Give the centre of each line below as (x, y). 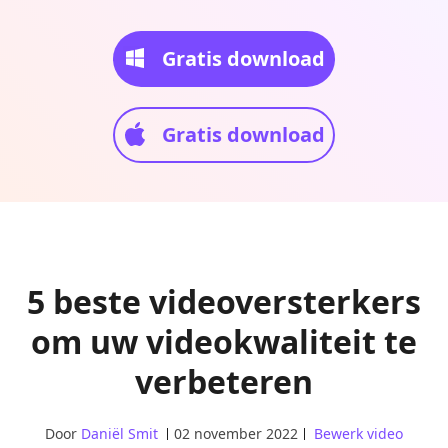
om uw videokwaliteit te (224, 341)
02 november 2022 (236, 433)
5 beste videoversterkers (224, 301)
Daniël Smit (119, 433)
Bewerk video (358, 433)
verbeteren (224, 381)
